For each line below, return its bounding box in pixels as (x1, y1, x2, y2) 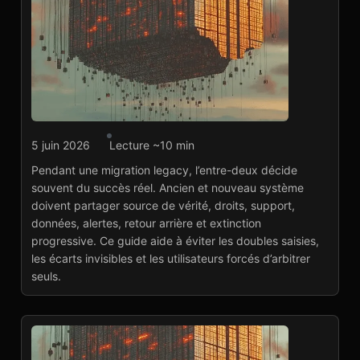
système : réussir (49, 185, 193, 205)
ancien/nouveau (49, 166, 184, 186)
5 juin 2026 (31, 138, 90, 152)
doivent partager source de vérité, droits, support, (31, 198, 295, 212)
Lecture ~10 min (109, 138, 194, 152)
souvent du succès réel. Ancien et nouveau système (31, 181, 304, 194)
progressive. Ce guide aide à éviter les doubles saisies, (31, 234, 319, 247)
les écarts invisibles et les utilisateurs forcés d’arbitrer (31, 252, 310, 265)
